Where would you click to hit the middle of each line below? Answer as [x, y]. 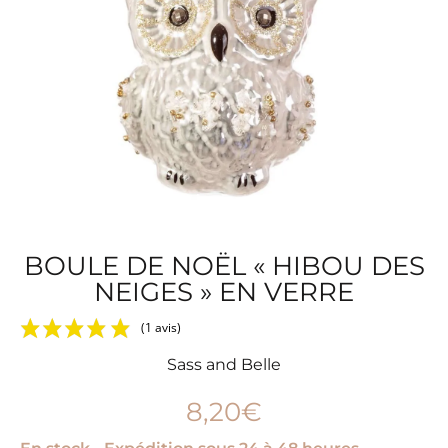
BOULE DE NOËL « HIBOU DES [224, 265]
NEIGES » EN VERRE [224, 291]
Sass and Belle [224, 364]
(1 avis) [161, 327]
